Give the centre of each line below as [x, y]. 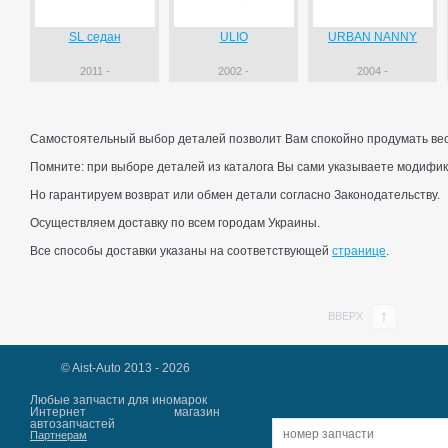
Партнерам [58, 435]
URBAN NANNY [372, 37]
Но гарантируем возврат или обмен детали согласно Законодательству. [235, 195]
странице [359, 251]
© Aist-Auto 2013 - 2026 [125, 368]
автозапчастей [72, 424]
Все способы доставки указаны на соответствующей [181, 251]
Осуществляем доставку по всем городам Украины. [175, 223]
